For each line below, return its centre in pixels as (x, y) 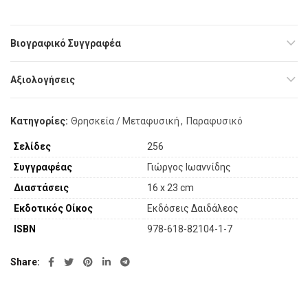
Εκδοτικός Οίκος (53, 209)
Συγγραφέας (43, 167)
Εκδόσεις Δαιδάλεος (193, 209)
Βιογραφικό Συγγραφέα (66, 44)
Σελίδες (32, 147)
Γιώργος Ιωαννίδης (189, 167)
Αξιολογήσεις (43, 80)
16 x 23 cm (170, 188)
